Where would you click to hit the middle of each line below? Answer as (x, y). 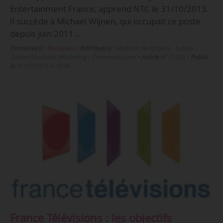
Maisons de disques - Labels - (155, 48)
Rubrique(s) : (96, 48)
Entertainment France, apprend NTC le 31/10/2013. (109, 9)
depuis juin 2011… (45, 34)
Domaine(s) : (27, 48)
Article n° (153, 57)
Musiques (60, 48)
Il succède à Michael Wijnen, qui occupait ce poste (105, 21)
